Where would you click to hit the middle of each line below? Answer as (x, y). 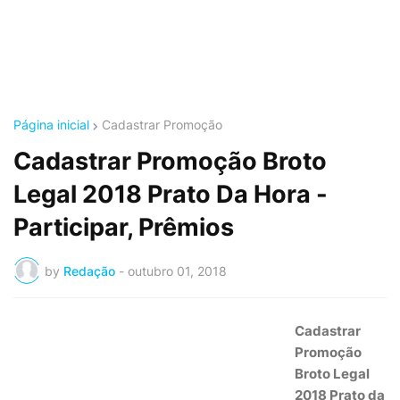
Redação (89, 271)
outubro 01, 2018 (177, 271)
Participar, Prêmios (124, 227)
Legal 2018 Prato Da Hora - (171, 194)
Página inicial (51, 125)
